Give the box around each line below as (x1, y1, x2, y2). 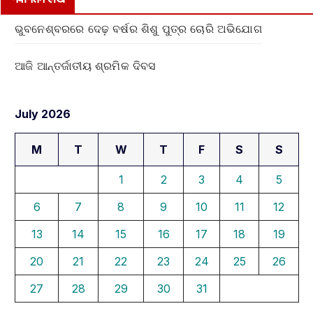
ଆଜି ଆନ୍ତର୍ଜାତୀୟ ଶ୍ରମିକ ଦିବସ (15, 59, 156, 73)
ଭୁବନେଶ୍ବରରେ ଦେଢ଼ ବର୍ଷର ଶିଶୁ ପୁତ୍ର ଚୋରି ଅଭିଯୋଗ (15, 22, 262, 36)
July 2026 (15, 106, 71, 121)
